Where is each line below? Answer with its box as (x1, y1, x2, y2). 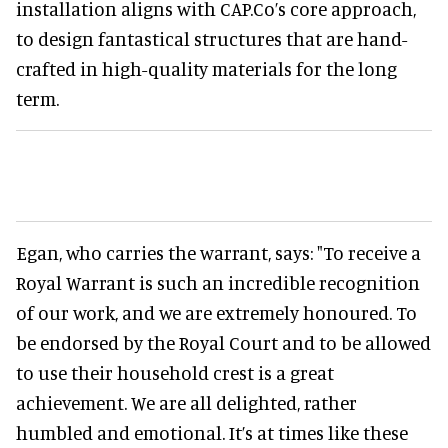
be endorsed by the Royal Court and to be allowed (16, 331, 431, 355)
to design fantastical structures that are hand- (16, 27, 407, 51)
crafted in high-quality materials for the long (16, 57, 397, 81)
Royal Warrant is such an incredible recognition (16, 271, 420, 295)
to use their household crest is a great (16, 361, 334, 385)
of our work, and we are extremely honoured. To (16, 301, 417, 325)
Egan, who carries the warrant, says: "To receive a (16, 241, 421, 265)
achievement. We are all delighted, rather (16, 391, 357, 415)
